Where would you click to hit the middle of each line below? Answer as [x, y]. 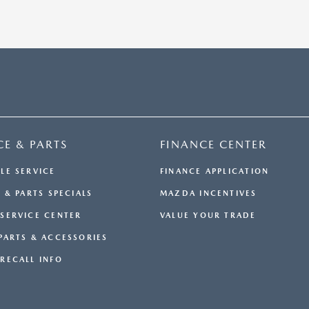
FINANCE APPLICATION [215, 172]
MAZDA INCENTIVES [209, 194]
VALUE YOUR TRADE [208, 216]
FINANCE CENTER [213, 145]
